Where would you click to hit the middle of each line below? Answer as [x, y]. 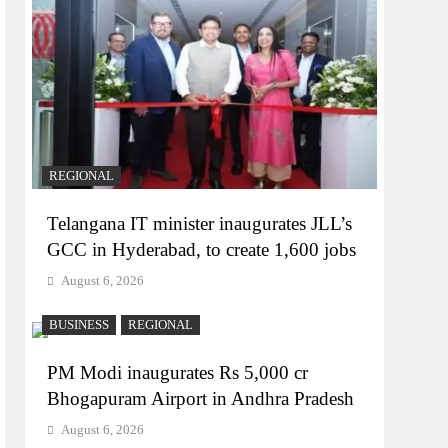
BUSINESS [79, 324]
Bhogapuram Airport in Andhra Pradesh [201, 398]
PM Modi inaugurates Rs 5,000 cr [178, 372]
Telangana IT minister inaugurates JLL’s [200, 223]
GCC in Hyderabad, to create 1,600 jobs [202, 249]
